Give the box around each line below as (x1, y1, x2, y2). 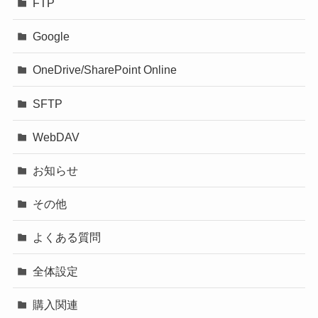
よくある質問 (33, 231, 102, 244)
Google (33, 30, 70, 43)
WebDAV (33, 130, 80, 143)
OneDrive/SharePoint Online (33, 63, 177, 77)
